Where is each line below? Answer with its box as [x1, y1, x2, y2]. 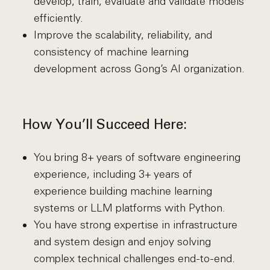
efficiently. [33, 11, 83, 25]
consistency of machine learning [33, 45, 189, 58]
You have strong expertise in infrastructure [33, 218, 237, 231]
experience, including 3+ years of [33, 168, 192, 181]
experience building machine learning [33, 184, 212, 198]
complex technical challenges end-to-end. [33, 252, 235, 265]
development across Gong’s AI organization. [33, 62, 245, 75]
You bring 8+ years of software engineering [33, 151, 240, 164]
